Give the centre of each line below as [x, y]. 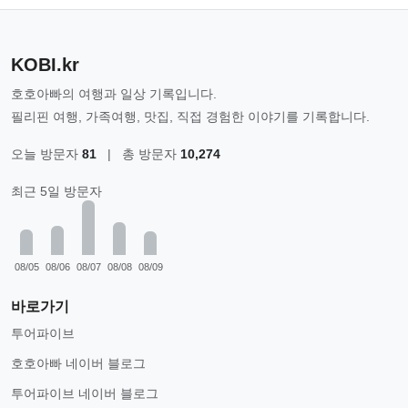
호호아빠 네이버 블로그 [78, 363]
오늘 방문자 [46, 154]
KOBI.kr [45, 65]
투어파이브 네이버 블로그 [85, 393]
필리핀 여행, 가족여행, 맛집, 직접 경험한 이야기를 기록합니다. [190, 117]
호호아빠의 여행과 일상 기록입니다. [114, 94]
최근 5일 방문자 [56, 191]
